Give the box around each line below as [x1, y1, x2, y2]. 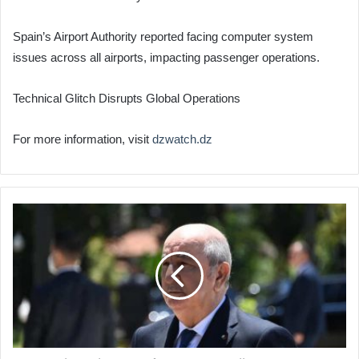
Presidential [12, 205, 67, 218]
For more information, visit [13, 132, 152, 147]
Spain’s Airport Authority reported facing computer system [13, 30, 313, 44]
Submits [12, 272, 50, 285]
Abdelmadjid [12, 239, 69, 252]
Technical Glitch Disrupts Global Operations [13, 91, 240, 106]
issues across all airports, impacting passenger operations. [13, 50, 320, 65]
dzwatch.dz [152, 132, 212, 147]
